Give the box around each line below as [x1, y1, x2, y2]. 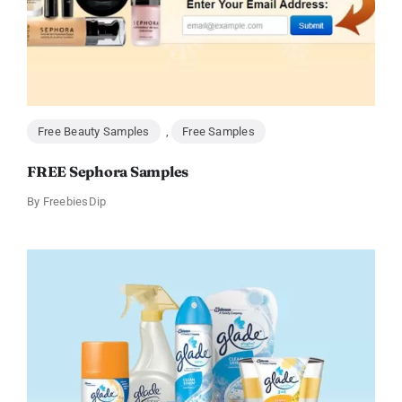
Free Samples [182, 125, 255, 139]
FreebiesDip [42, 195, 107, 209]
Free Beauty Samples [37, 125, 150, 139]
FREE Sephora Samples [26, 162, 189, 181]
